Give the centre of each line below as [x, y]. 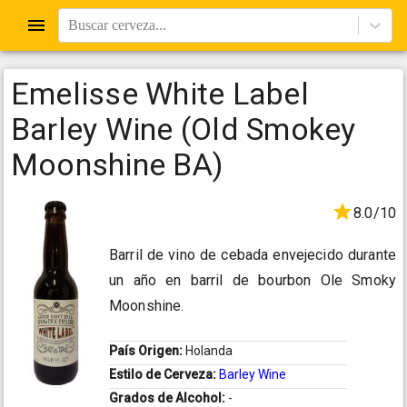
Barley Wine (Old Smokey [184, 129]
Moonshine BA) [118, 164]
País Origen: [147, 351]
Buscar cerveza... [117, 25]
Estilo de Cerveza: [164, 375]
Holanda [209, 351]
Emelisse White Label [160, 94]
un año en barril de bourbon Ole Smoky [253, 281]
